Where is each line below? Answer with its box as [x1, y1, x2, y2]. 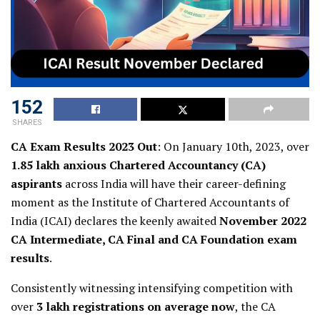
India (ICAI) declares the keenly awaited [11, 212, 219, 229]
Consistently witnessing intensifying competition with [11, 279, 293, 296]
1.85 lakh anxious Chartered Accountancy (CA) [11, 156, 266, 173]
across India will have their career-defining [62, 175, 286, 191]
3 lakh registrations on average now [36, 298, 235, 314]
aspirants [11, 175, 62, 191]
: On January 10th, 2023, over [157, 138, 309, 154]
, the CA [235, 298, 276, 314]
